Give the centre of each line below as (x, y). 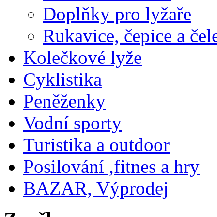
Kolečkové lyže (83, 57)
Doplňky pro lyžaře (117, 14)
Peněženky (64, 101)
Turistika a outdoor (96, 144)
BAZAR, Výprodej (96, 188)
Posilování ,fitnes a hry (111, 166)
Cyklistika (62, 79)
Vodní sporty (72, 123)
